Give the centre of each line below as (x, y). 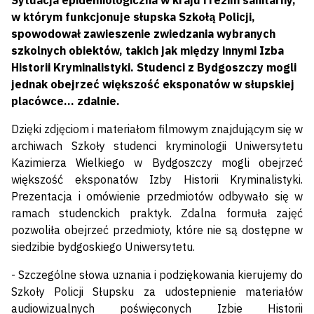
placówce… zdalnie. (66, 101)
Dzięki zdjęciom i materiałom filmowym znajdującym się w (157, 129)
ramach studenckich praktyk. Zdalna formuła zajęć (157, 213)
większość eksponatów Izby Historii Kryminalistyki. (157, 180)
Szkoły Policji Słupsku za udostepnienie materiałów (157, 292)
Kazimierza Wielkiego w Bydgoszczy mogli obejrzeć (157, 163)
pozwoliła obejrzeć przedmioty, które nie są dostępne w (157, 230)
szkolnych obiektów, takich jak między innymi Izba (148, 51)
